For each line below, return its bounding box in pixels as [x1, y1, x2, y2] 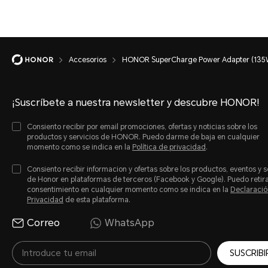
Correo [27, 217, 60, 229]
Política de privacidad [132, 143, 206, 151]
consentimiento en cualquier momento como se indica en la [27, 185, 230, 194]
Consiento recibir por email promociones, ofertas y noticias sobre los [27, 123, 257, 131]
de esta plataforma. [63, 196, 130, 204]
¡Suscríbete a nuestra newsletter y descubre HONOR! [12, 97, 260, 108]
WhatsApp [105, 217, 154, 229]
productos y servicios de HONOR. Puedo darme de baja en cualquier [27, 133, 260, 141]
